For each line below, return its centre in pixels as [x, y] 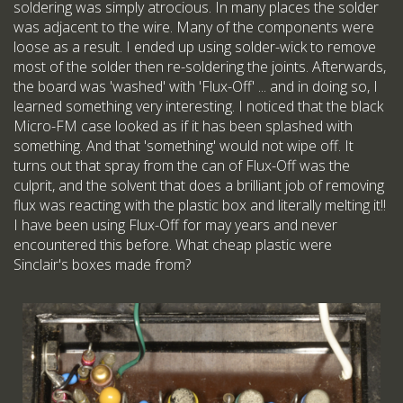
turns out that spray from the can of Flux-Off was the [182, 165]
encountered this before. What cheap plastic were [173, 244]
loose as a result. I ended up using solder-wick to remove [195, 46]
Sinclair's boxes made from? [102, 264]
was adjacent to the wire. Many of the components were [194, 27]
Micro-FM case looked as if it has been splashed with [183, 125]
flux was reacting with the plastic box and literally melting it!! [200, 205]
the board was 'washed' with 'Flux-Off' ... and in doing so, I [196, 86]
